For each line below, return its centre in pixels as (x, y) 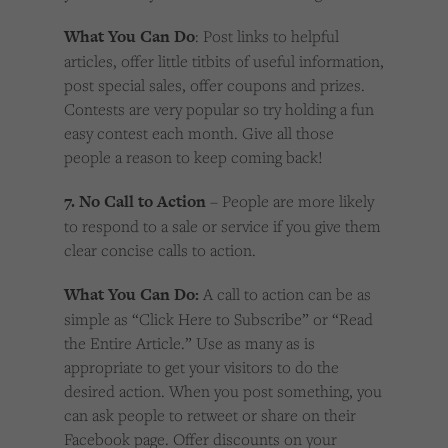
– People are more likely (290, 201)
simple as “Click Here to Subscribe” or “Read (218, 319)
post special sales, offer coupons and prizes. (214, 85)
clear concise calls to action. (160, 250)
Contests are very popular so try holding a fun (219, 109)
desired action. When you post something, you (223, 391)
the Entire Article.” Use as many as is (189, 343)
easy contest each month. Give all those (199, 133)
